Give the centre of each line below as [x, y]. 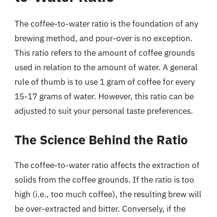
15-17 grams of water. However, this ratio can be [104, 96]
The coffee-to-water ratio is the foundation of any [106, 24]
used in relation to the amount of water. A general [106, 67]
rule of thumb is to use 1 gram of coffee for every [105, 82]
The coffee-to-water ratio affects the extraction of [107, 165]
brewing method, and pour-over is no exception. [104, 38]
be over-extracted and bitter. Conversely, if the [100, 209]
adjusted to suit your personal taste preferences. [104, 111]
